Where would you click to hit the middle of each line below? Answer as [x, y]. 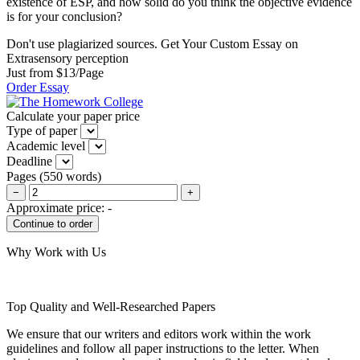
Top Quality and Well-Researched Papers [111, 306]
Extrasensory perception [67, 58]
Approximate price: [57, 207]
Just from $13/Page [55, 72]
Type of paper [42, 130]
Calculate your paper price [73, 116]
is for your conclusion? [64, 16]
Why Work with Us [56, 252]
